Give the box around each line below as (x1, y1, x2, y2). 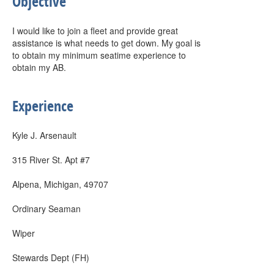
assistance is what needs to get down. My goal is (12, 37, 201, 49)
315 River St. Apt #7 (12, 154, 90, 166)
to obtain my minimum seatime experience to (12, 49, 186, 61)
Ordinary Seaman (12, 202, 81, 215)
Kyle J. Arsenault (12, 129, 76, 141)
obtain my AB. (12, 61, 66, 73)
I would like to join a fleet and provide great (12, 24, 178, 37)
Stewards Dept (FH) (12, 251, 89, 264)
